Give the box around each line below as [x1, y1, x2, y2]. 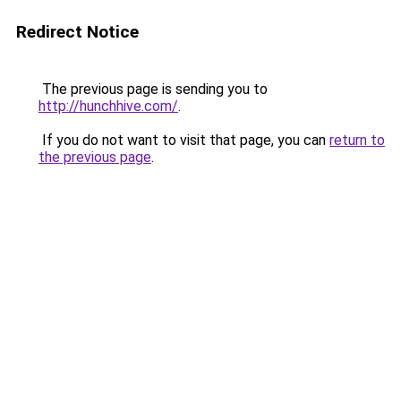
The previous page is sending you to [38, 81, 268, 98]
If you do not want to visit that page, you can [38, 132, 329, 149]
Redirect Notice [16, 21, 139, 42]
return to [329, 132, 385, 149]
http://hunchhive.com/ [38, 98, 178, 115]
